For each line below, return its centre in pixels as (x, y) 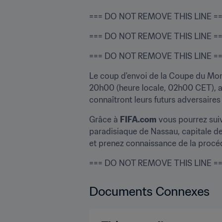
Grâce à (105, 119)
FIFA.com (138, 119)
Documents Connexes (149, 192)
